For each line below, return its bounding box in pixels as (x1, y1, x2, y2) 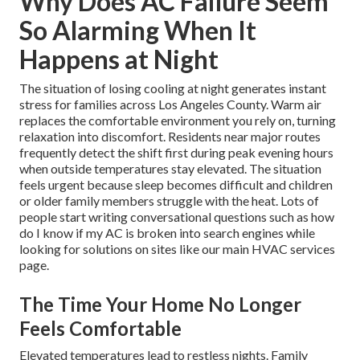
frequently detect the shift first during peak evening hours (19, 145, 333, 161)
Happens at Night (19, 43, 219, 76)
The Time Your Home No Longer (19, 292, 301, 317)
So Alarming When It (19, 14, 256, 47)
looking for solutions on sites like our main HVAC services (19, 241, 335, 257)
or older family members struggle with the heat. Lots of (19, 193, 319, 209)
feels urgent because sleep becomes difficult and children (19, 177, 333, 193)
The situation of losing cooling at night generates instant (19, 80, 326, 96)
